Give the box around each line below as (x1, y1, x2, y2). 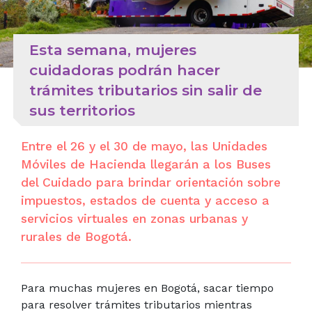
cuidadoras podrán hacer (29, 61, 220, 79)
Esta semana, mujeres (29, 40, 196, 58)
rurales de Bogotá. (21, 229, 132, 244)
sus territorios (29, 101, 135, 119)
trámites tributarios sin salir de (29, 81, 262, 99)
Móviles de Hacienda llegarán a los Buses (21, 157, 271, 171)
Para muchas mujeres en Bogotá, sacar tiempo (21, 281, 274, 295)
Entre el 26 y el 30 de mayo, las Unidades (21, 139, 267, 153)
